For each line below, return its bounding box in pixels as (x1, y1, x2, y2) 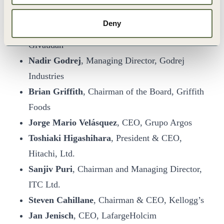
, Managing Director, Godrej (81, 55, 184, 65)
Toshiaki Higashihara (28, 133, 111, 143)
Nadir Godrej (28, 55, 81, 65)
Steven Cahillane (28, 195, 93, 205)
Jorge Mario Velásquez (28, 117, 117, 127)
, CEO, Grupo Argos (117, 117, 192, 127)
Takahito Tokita (28, 9, 89, 19)
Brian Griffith (28, 86, 83, 96)
